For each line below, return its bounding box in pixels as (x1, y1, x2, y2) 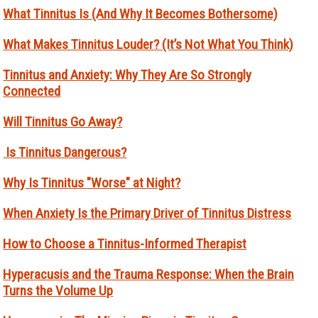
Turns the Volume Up (3, 283, 114, 300)
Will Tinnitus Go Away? (3, 114, 123, 131)
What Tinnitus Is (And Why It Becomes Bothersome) (3, 6, 278, 23)
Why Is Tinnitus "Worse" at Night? (3, 175, 181, 192)
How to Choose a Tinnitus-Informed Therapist (3, 236, 247, 253)
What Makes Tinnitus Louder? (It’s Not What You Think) (3, 36, 294, 53)
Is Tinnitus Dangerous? (3, 144, 127, 161)
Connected (3, 83, 61, 100)
